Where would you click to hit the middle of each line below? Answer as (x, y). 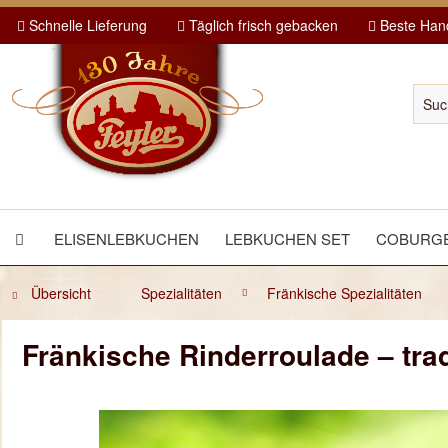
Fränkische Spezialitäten (344, 293)
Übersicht (61, 293)
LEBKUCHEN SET (287, 238)
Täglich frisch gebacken (261, 25)
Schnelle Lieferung (86, 25)
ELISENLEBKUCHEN (126, 238)
